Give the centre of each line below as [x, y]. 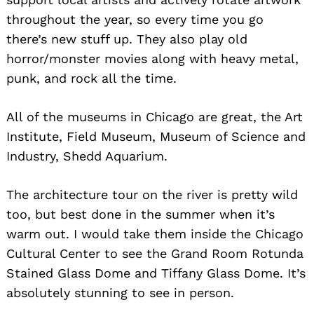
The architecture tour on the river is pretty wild [152, 194]
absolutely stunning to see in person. [120, 292]
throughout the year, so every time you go [135, 19]
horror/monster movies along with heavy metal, [152, 58]
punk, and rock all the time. [91, 78]
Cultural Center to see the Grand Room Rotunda [155, 253]
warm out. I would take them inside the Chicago [155, 233]
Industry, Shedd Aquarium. [87, 156]
